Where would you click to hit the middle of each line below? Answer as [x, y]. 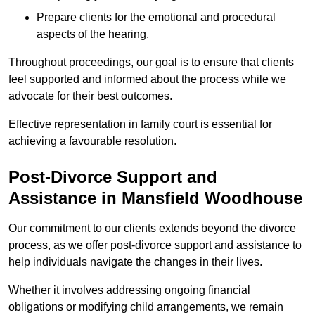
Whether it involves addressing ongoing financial [129, 290]
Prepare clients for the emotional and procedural [156, 18]
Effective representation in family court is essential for [140, 124]
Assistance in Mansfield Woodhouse [155, 198]
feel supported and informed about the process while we [147, 79]
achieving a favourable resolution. [92, 141]
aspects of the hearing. [93, 34]
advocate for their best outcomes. [90, 96]
